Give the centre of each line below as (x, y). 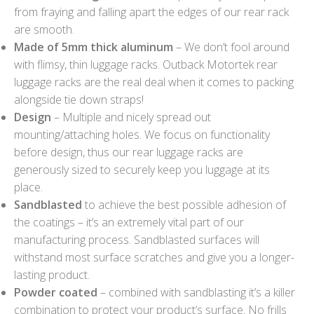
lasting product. (52, 274)
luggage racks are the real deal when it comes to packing (154, 82)
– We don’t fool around (231, 47)
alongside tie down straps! (79, 99)
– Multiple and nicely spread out (131, 117)
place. (28, 187)
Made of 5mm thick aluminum (94, 47)
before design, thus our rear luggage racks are (129, 152)
